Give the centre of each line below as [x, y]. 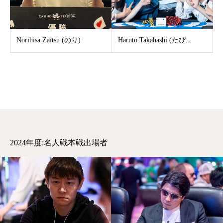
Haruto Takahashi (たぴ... [155, 40]
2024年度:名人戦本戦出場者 [59, 143]
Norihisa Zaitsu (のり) [49, 40]
